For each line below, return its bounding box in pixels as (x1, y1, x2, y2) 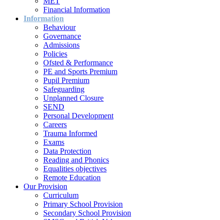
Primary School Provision (43, 199, 123, 208)
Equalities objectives (43, 164, 107, 173)
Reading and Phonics (43, 155, 109, 164)
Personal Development (43, 111, 113, 120)
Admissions (43, 40, 80, 49)
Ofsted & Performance (43, 58, 113, 67)
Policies (43, 49, 67, 58)
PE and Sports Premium (43, 67, 117, 76)
